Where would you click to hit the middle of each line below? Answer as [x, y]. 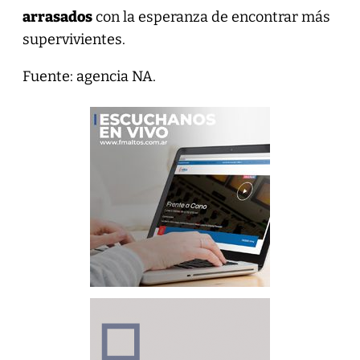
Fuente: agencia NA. [89, 76]
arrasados [57, 16]
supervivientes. [74, 39]
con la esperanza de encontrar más [211, 16]
